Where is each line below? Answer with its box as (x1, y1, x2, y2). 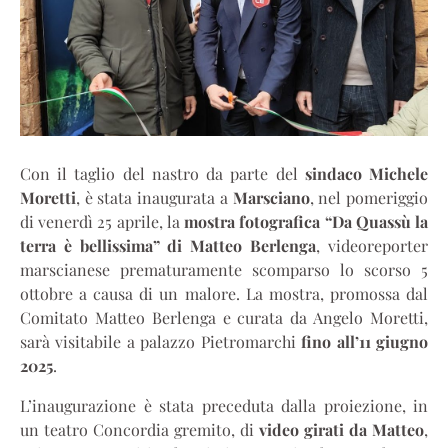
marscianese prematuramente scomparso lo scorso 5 (20, 259, 428, 281)
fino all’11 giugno (301, 331, 429, 353)
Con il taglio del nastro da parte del (20, 163, 298, 185)
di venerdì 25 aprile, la (20, 211, 180, 233)
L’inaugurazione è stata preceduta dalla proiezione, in (20, 395, 428, 417)
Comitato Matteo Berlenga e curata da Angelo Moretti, (20, 307, 428, 329)
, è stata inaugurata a (76, 187, 233, 209)
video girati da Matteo (259, 419, 424, 441)
